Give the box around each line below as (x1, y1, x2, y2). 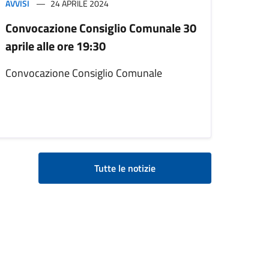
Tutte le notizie (94, 161, 156, 176)
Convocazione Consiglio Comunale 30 (5, 19, 196, 38)
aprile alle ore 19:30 (5, 37, 106, 56)
